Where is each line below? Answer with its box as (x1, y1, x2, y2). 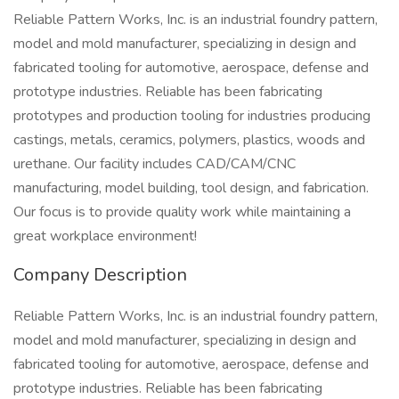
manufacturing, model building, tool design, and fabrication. (13, 178, 369, 198)
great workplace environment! (13, 226, 197, 246)
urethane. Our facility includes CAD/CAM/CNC (13, 154, 296, 174)
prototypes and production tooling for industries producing (13, 106, 370, 126)
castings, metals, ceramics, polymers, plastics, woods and (13, 130, 365, 150)
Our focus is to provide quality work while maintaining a (13, 202, 351, 222)
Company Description (13, 263, 187, 287)
